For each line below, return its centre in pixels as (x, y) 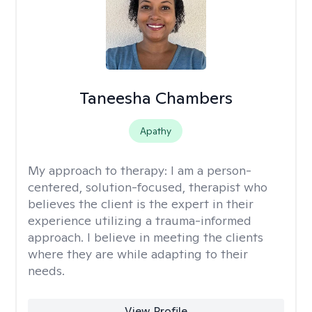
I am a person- (211, 170)
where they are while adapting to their (138, 254)
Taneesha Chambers (156, 98)
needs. (46, 271)
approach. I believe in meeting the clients (146, 237)
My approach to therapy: (99, 170)
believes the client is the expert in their (141, 204)
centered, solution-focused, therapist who (148, 187)
